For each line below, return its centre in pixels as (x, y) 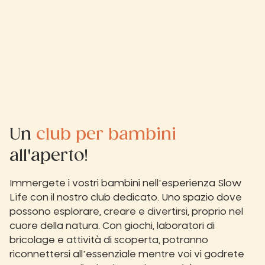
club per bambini (106, 134)
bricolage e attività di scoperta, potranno (109, 240)
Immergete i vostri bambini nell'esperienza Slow (126, 183)
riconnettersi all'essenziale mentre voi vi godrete (127, 254)
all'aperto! (49, 156)
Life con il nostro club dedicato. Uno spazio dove (126, 197)
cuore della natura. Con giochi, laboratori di (112, 226)
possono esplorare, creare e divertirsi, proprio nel (126, 211)
